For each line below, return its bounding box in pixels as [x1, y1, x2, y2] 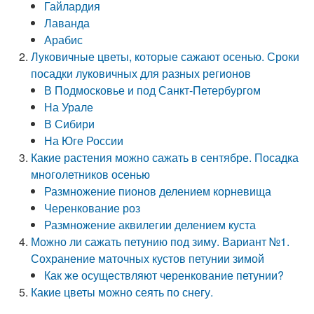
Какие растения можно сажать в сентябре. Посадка [31, 149, 299, 165]
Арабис [44, 32, 83, 48]
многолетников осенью [31, 166, 151, 182]
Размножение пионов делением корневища [44, 183, 272, 199]
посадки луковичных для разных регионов [31, 65, 252, 81]
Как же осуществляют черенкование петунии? [44, 267, 285, 283]
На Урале [44, 99, 94, 115]
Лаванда [44, 15, 90, 31]
